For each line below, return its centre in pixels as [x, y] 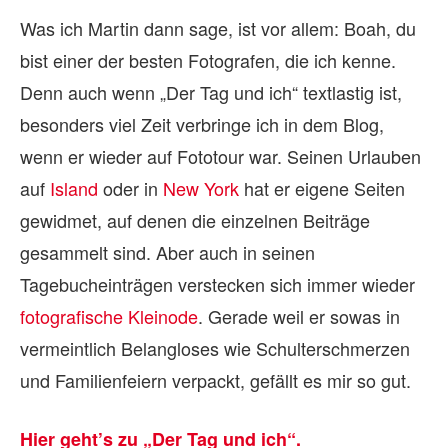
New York [201, 188]
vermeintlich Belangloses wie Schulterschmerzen [215, 348]
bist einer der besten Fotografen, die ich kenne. [208, 60]
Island [74, 188]
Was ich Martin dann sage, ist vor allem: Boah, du [218, 28]
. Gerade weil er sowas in [299, 316]
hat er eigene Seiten [322, 188]
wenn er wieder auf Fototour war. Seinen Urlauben [220, 156]
